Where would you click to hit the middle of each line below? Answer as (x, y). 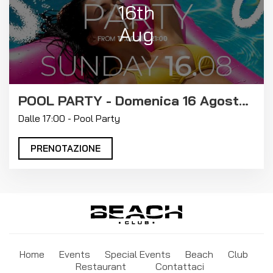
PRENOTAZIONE (66, 148)
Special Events (137, 254)
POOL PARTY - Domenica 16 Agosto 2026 (244, 101)
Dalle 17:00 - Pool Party (69, 118)
